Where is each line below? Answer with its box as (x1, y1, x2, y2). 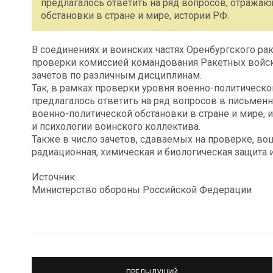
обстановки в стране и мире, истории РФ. (41, 10, 229, 21)
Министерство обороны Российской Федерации (32, 184, 252, 196)
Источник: (32, 171, 77, 183)
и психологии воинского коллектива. (32, 121, 200, 132)
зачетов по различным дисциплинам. (32, 69, 202, 81)
